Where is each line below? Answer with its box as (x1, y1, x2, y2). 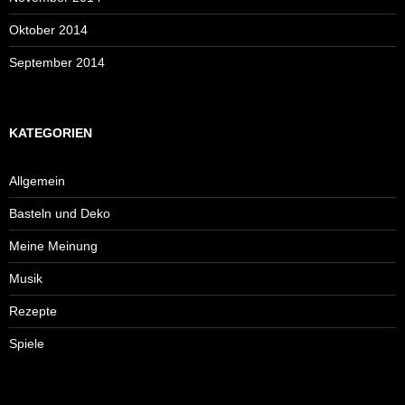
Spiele (9, 335, 44, 351)
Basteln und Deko (9, 205, 110, 221)
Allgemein (9, 173, 65, 188)
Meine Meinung (9, 238, 98, 253)
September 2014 (9, 54, 105, 70)
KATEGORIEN (9, 125, 92, 140)
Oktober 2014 (9, 22, 88, 37)
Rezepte (9, 303, 57, 318)
